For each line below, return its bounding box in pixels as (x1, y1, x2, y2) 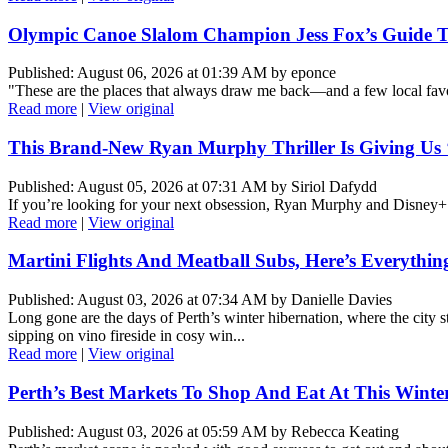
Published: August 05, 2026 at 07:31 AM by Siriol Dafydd (8, 177, 377, 195)
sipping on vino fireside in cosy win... (8, 327, 245, 345)
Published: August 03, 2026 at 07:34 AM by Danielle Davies (8, 291, 392, 309)
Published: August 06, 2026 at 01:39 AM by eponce (8, 64, 336, 82)
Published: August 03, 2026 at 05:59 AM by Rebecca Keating (8, 422, 399, 440)
